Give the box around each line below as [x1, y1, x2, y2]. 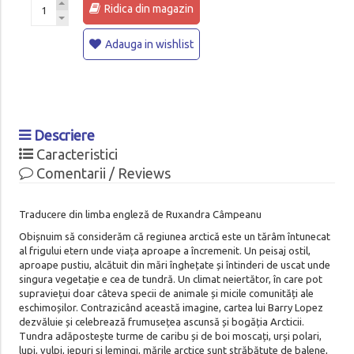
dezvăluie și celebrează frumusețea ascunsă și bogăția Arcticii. [18, 315, 304, 327]
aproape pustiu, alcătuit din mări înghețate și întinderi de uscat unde [18, 258, 330, 270]
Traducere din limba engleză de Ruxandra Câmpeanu [18, 208, 262, 220]
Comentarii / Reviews [32, 164, 171, 181]
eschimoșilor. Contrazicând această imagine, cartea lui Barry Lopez [18, 301, 323, 313]
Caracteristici [32, 145, 118, 162]
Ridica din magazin [104, 2, 194, 15]
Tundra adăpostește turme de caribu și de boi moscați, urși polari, [18, 330, 322, 341]
